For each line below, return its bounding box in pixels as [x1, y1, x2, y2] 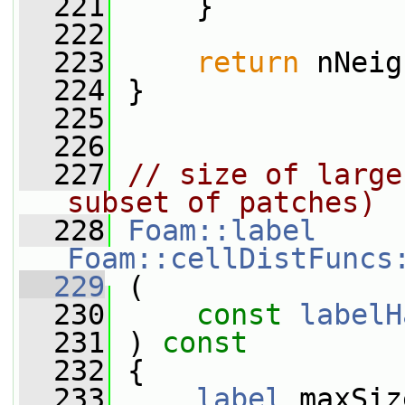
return [196, 46, 299, 79]
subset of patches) [67, 186, 376, 219]
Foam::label [127, 214, 316, 247]
